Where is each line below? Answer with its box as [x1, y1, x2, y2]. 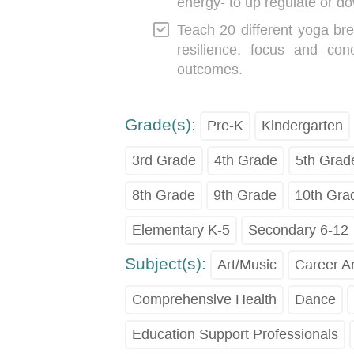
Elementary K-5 [131, 221, 230, 238]
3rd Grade [131, 152, 196, 168]
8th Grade [131, 186, 195, 203]
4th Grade [213, 152, 277, 168]
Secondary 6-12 [247, 221, 348, 238]
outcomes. [176, 61, 243, 77]
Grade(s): [124, 115, 196, 134]
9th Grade [213, 186, 277, 203]
